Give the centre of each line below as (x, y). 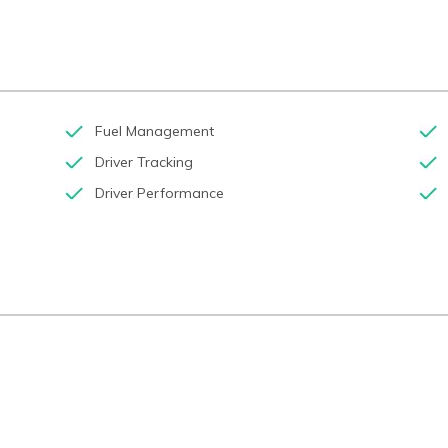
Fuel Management (154, 131)
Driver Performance (159, 193)
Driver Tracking (143, 162)
